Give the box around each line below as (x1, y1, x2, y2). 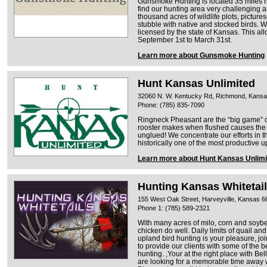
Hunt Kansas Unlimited (138, 77, 255, 89)
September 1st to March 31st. (138, 36, 232, 44)
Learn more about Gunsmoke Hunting (138, 51, 265, 59)
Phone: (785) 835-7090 (138, 101, 204, 108)
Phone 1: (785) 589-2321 (138, 204, 210, 212)
